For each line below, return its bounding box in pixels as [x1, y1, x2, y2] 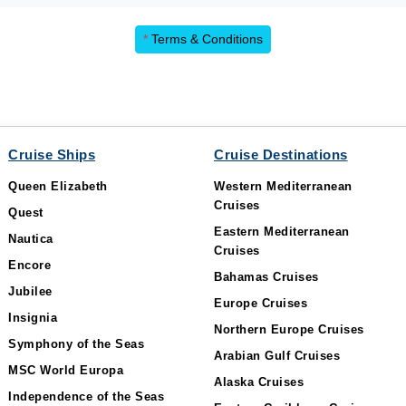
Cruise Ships [8, 147, 95, 162]
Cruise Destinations [214, 147, 348, 162]
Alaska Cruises [214, 375, 304, 389]
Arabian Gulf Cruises [214, 349, 340, 362]
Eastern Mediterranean [214, 225, 350, 238]
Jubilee [8, 285, 53, 298]
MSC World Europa [8, 363, 123, 377]
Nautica [8, 232, 53, 246]
